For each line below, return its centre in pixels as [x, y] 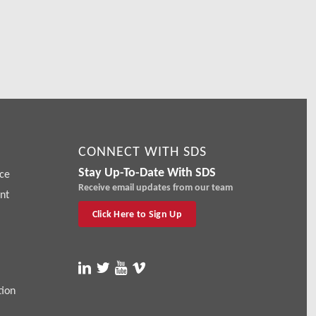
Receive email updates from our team [155, 188]
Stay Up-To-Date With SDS [147, 172]
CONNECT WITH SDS [142, 151]
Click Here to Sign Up [137, 214]
